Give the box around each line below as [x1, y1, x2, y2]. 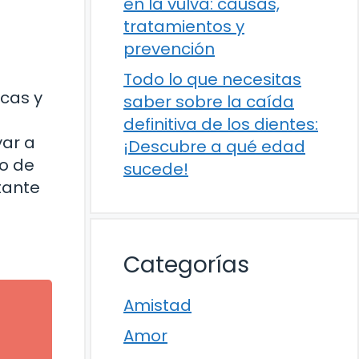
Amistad [123, 293, 192, 317]
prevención [123, 37, 215, 60]
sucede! [123, 157, 188, 180]
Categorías [123, 248, 249, 280]
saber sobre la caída [123, 90, 294, 113]
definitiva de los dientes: [123, 112, 318, 135]
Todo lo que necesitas [123, 67, 301, 91]
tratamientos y [123, 14, 244, 38]
